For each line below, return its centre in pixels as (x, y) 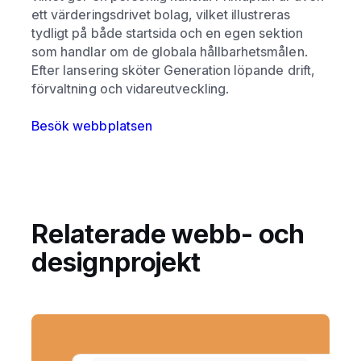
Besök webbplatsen (92, 125)
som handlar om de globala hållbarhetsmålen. (170, 51)
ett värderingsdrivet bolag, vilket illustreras (161, 14)
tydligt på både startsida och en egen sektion (167, 33)
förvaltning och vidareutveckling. (132, 88)
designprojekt (116, 262)
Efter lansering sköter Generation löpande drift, (173, 70)
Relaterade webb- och (168, 234)
